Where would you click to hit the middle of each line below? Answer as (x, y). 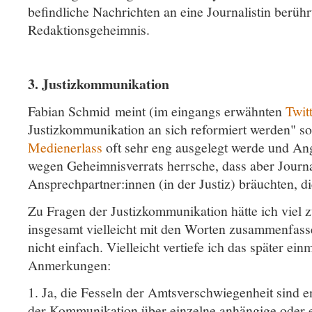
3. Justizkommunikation (99, 84)
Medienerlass (65, 148)
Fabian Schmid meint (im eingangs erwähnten (157, 111)
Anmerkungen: (72, 265)
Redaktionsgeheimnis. (91, 30)
